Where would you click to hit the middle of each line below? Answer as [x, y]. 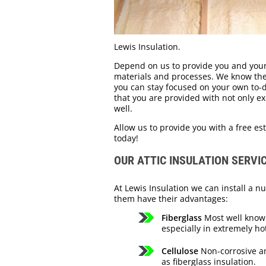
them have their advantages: [171, 199]
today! [126, 138]
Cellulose [180, 251]
